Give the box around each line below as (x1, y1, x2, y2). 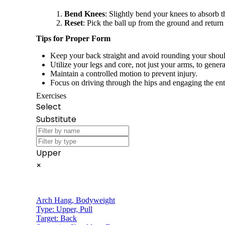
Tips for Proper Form (36, 34, 110, 43)
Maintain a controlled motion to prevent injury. (50, 69, 197, 78)
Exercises (36, 91, 66, 100)
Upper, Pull (56, 204, 92, 213)
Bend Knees (64, 9, 105, 18)
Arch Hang (36, 195, 72, 204)
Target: (36, 213, 60, 222)
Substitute (36, 113, 76, 125)
